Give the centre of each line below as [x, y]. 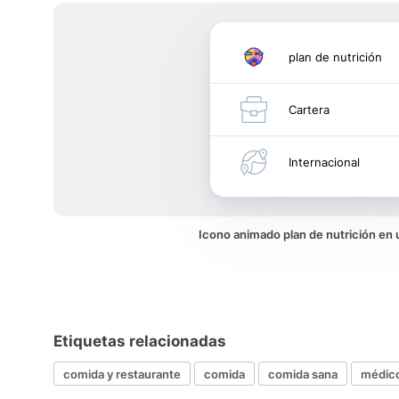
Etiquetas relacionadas [140, 341]
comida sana [303, 374]
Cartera [309, 110]
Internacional [324, 162]
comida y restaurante [122, 374]
